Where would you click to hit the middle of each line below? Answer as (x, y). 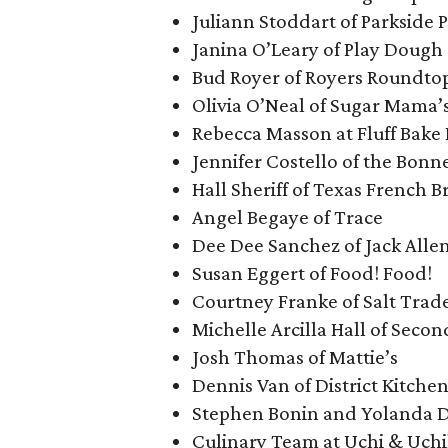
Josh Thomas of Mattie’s (295, 357)
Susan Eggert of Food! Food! (312, 273)
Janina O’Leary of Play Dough (317, 49)
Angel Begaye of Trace (287, 217)
